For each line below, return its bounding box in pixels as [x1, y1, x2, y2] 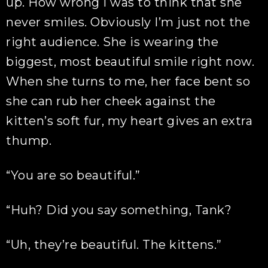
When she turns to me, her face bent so [6, 74, 251, 89]
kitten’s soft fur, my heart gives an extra [6, 114, 253, 128]
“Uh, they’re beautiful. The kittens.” [6, 237, 222, 252]
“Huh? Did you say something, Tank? [6, 203, 232, 217]
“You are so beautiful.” [6, 168, 141, 182]
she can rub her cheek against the [6, 94, 216, 108]
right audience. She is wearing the [6, 35, 219, 49]
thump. [6, 133, 52, 148]
